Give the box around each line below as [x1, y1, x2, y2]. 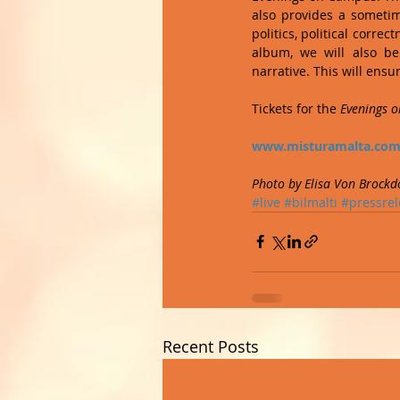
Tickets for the [252, 99, 340, 117]
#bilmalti [284, 193, 337, 211]
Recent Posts [162, 335, 259, 357]
